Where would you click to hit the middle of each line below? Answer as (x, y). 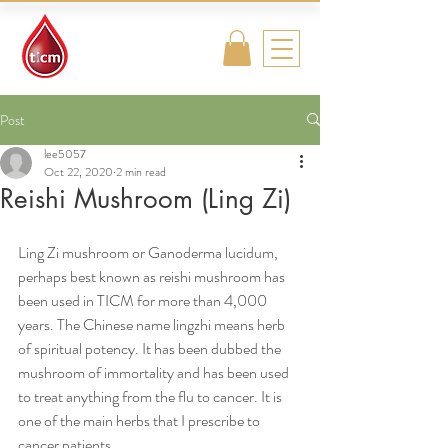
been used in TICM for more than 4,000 (144, 300)
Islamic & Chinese (141, 48)
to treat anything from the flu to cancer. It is (151, 396)
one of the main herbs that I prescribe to (140, 420)
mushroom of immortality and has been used (155, 372)
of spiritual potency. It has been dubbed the (151, 348)
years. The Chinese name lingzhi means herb (153, 324)
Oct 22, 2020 (78, 171)
